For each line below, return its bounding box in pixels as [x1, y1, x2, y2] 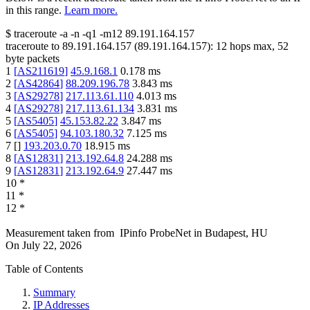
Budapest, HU [205, 227, 268, 239]
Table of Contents [6, 263, 83, 275]
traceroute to [6, 40, 60, 53]
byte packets [6, 53, 60, 65]
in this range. [6, 4, 62, 17]
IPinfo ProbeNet [120, 227, 194, 239]
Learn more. [64, 4, 118, 17]
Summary [33, 286, 75, 299]
